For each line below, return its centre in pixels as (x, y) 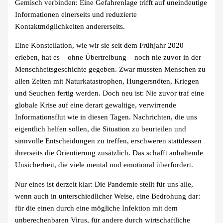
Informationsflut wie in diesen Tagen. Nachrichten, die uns (106, 117)
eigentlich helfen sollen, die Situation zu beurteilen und (101, 129)
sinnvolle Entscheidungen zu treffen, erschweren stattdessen (109, 141)
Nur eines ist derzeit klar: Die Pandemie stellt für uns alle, (104, 184)
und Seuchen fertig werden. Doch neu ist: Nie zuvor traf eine (110, 93)
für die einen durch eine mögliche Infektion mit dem (97, 208)
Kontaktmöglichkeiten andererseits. (70, 26)
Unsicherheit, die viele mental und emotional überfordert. (104, 165)
